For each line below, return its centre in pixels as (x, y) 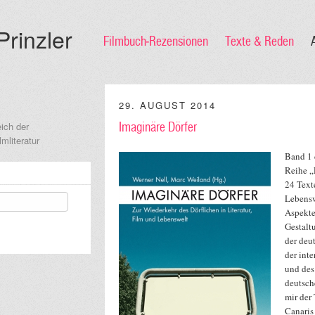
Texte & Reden (259, 41)
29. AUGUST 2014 (167, 105)
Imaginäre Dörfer (158, 127)
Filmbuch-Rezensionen (156, 41)
